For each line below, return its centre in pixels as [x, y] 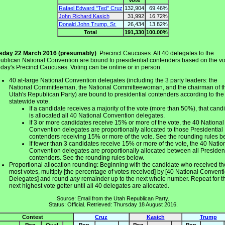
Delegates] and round [39, 179]
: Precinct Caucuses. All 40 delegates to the [155, 53]
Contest [32, 217]
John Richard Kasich [84, 16]
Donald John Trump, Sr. [87, 24]
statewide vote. [29, 101]
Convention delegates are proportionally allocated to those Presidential [126, 129]
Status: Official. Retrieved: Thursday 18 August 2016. [113, 204]
